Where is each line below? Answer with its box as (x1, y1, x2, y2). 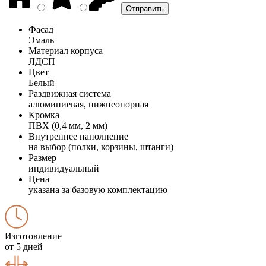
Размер (28, 152, 56, 163)
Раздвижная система (28, 88, 111, 99)
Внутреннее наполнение (28, 131, 128, 141)
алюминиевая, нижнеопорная (28, 99, 148, 109)
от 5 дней (5, 241, 43, 252)
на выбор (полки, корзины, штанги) (28, 141, 173, 152)
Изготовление (5, 230, 62, 241)
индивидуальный (28, 163, 99, 173)
